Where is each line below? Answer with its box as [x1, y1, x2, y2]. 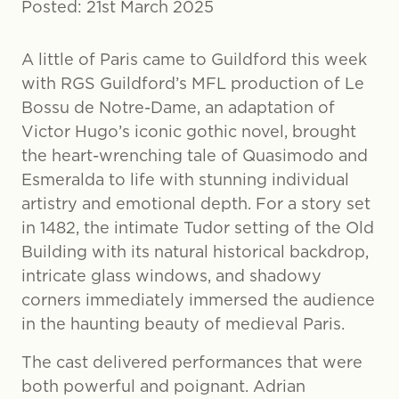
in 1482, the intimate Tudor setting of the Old [21, 219, 374, 236]
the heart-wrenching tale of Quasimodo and [21, 147, 368, 164]
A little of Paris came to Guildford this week [21, 51, 367, 68]
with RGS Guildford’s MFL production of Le [21, 75, 364, 92]
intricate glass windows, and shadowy [21, 267, 322, 284]
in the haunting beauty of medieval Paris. [21, 315, 345, 332]
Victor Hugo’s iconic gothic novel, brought [21, 123, 356, 140]
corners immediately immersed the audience [21, 291, 375, 308]
